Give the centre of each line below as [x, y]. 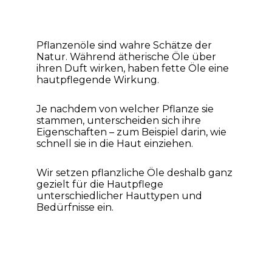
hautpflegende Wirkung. [99, 80]
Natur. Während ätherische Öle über [126, 57]
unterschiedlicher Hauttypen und [119, 195]
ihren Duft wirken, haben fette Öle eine [133, 69]
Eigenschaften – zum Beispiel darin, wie [131, 132]
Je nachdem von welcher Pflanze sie [125, 109]
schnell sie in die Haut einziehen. [115, 143]
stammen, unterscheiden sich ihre [119, 120]
